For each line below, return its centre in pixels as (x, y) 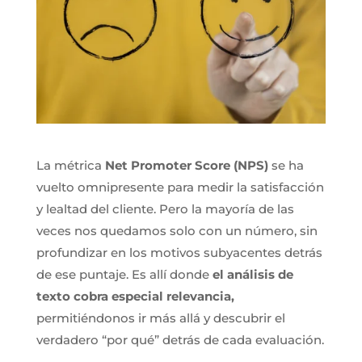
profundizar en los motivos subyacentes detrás (179, 252)
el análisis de (253, 274)
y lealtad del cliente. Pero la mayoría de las (165, 208)
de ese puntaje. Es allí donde (124, 274)
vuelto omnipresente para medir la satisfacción (180, 187)
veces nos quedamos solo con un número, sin (177, 230)
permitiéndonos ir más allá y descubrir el (160, 318)
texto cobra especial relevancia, (135, 296)
